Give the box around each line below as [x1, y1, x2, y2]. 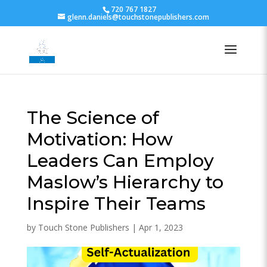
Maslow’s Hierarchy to [26, 171, 223, 193]
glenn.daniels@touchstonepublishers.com [67, 12, 209, 22]
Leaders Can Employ [26, 150, 214, 172]
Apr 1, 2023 [138, 222, 183, 233]
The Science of [26, 107, 159, 129]
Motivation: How [26, 128, 173, 150]
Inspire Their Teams [26, 193, 206, 215]
